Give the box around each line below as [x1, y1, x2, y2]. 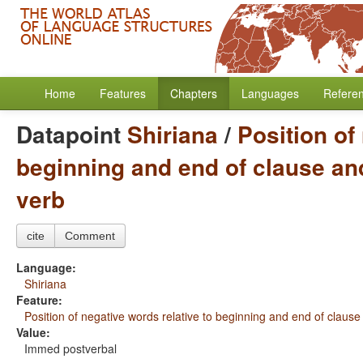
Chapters [170, 85, 217, 101]
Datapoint [16, 117, 127, 151]
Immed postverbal [24, 340, 117, 357]
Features [100, 85, 146, 101]
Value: [16, 324, 50, 340]
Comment [65, 229, 115, 242]
